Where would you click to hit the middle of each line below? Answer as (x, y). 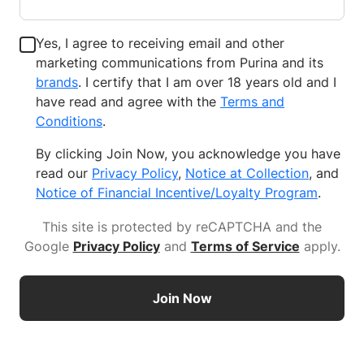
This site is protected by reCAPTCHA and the (182, 227)
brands (57, 82)
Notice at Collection (247, 173)
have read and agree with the (128, 102)
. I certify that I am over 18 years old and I (207, 82)
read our (64, 173)
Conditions (69, 121)
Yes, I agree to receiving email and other (160, 43)
